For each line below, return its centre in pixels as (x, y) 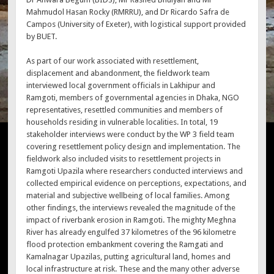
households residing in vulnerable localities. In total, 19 (122, 122)
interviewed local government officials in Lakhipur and (121, 85)
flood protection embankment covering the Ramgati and (125, 244)
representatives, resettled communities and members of (125, 109)
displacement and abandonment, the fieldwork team (118, 73)
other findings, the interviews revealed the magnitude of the (131, 207)
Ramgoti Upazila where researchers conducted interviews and (135, 171)
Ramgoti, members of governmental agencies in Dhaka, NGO (133, 97)
